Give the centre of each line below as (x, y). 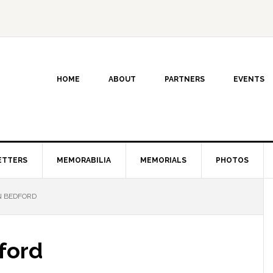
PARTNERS (185, 79)
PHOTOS (232, 160)
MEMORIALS (163, 160)
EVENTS (249, 79)
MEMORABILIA (84, 160)
